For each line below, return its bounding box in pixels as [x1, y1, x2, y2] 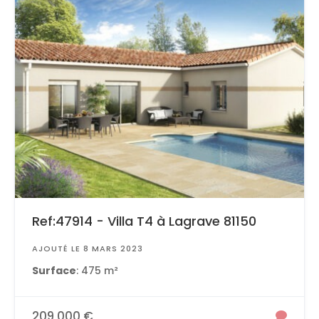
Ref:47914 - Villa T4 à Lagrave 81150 [32, 211, 256, 230]
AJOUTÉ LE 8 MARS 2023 [32, 242, 143, 254]
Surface [32, 263, 76, 278]
